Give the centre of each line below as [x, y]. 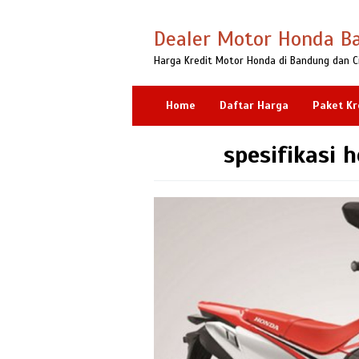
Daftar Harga [254, 105]
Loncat [150, 10]
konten [150, 48]
